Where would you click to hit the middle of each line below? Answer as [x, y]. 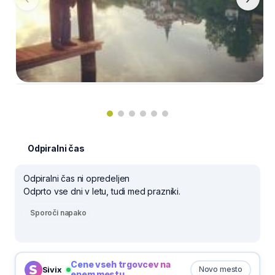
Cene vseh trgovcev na [121, 264]
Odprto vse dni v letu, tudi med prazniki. [102, 191]
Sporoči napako [58, 212]
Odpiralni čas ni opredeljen [77, 178]
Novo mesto [220, 269]
